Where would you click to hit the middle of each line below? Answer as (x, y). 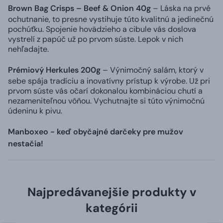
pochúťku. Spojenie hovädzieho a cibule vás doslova (102, 29)
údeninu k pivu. (35, 111)
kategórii (111, 208)
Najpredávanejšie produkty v (111, 192)
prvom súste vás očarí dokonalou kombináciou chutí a (105, 91)
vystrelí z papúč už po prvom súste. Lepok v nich (96, 39)
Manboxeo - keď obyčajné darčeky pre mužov (96, 131)
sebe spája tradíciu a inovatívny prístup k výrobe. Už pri (109, 81)
